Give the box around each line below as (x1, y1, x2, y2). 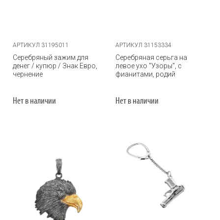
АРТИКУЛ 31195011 (13, 42, 69, 49)
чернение (13, 70, 43, 78)
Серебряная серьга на (115, 54, 187, 61)
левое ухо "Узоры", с (115, 62, 182, 70)
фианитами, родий (115, 70, 175, 78)
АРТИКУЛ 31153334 (115, 42, 171, 49)
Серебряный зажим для (13, 54, 88, 61)
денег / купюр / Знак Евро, (13, 62, 97, 70)
